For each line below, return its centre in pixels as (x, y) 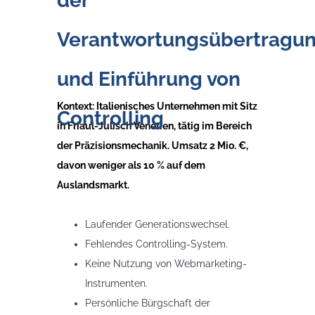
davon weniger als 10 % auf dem (131, 165)
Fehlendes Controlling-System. (156, 244)
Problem (79, 205)
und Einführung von (149, 79)
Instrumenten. (116, 283)
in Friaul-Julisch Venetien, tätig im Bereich (154, 126)
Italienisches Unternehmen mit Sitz (177, 106)
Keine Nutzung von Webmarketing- (166, 264)
